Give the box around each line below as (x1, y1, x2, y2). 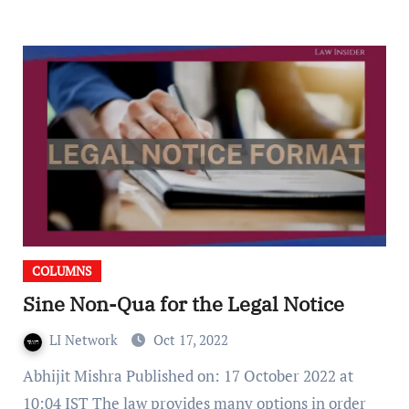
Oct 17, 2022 (152, 330, 228, 350)
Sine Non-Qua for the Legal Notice (22, 290, 344, 318)
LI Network (48, 330, 121, 350)
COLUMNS (31, 262, 92, 280)
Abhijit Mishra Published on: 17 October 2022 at (22, 365, 34, 387)
